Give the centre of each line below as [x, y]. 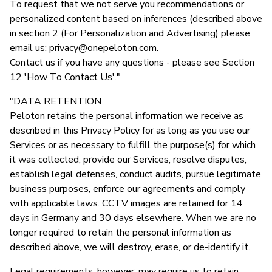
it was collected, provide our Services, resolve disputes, [128, 159]
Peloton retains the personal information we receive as [127, 116]
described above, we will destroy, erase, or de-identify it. [130, 247]
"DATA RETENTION [56, 101]
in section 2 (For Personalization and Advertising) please [130, 33]
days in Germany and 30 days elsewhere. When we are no [133, 218]
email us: [29, 48]
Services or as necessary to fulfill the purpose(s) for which [133, 145]
